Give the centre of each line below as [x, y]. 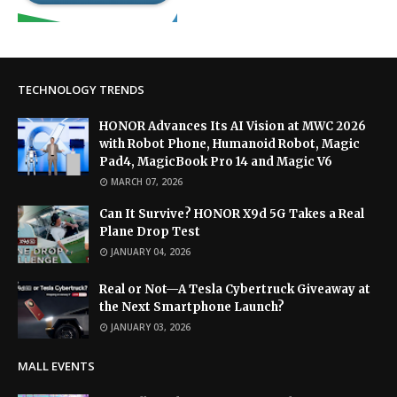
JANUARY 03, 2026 [151, 327]
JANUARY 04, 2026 [151, 251]
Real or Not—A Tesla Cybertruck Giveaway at [235, 289]
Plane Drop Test [150, 231]
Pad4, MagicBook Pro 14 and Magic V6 [216, 161]
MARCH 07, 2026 [147, 181]
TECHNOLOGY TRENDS [81, 89]
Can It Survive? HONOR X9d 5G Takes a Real [232, 214]
